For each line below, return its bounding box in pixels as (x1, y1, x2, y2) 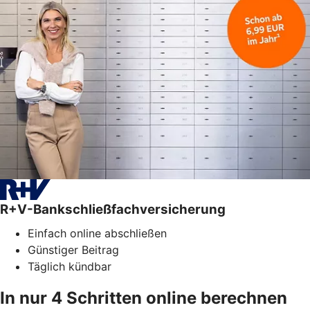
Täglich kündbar (28, 259, 111, 273)
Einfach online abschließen (28, 226, 167, 240)
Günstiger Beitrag (28, 242, 119, 257)
